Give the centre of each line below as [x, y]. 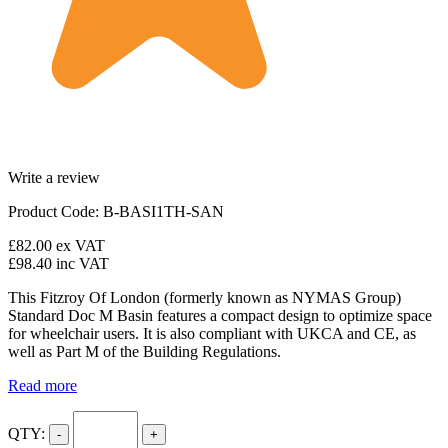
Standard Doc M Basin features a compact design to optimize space [220, 315]
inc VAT [82, 263]
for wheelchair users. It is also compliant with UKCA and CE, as [212, 333]
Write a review [54, 177]
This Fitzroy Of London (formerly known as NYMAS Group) [204, 297]
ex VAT [80, 245]
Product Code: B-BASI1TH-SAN [116, 211]
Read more [42, 385]
